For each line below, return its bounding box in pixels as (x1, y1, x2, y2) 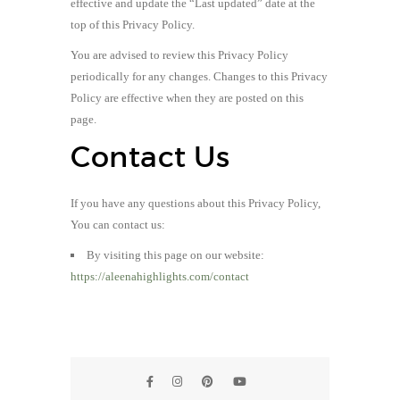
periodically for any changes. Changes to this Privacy (71, 69, 328, 83)
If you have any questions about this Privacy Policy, (71, 196, 321, 210)
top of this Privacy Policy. (71, 17, 195, 31)
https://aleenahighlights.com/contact (71, 269, 249, 283)
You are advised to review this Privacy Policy (71, 47, 288, 62)
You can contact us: (71, 217, 165, 231)
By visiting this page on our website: (87, 247, 264, 262)
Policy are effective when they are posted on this (71, 90, 304, 104)
